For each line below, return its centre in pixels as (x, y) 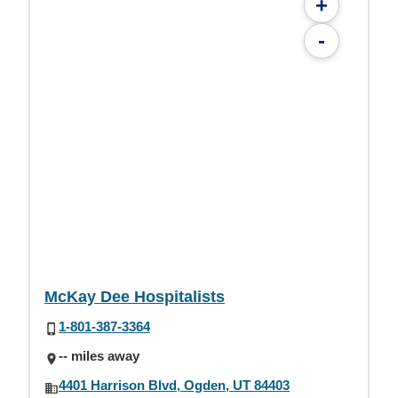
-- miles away (99, 356)
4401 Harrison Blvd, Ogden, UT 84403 (174, 386)
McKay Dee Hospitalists (135, 296)
